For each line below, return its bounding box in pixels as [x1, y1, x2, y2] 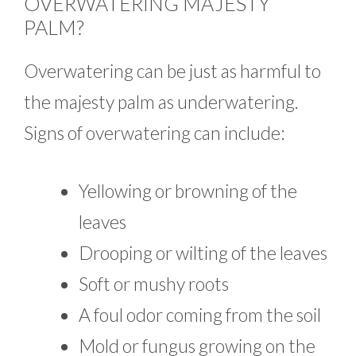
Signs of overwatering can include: [24, 121, 284, 144]
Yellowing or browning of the [79, 180, 297, 203]
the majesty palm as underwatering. [24, 90, 299, 113]
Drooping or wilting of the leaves [79, 242, 327, 265]
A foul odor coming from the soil [79, 304, 321, 327]
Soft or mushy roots [79, 273, 229, 296]
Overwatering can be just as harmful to [24, 59, 321, 82]
